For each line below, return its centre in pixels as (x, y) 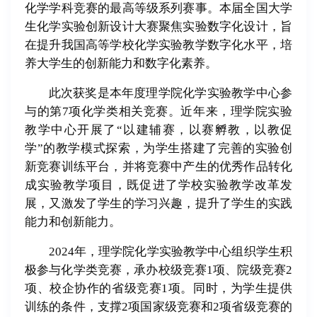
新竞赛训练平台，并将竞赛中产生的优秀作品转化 (158, 167)
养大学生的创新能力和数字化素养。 (121, 64)
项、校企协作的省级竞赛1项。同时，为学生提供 (158, 289)
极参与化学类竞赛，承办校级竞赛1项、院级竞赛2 (158, 270)
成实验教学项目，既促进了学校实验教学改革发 (158, 185)
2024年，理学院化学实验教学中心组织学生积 (170, 252)
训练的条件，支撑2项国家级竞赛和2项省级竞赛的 (158, 307)
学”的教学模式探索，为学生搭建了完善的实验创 (158, 149)
